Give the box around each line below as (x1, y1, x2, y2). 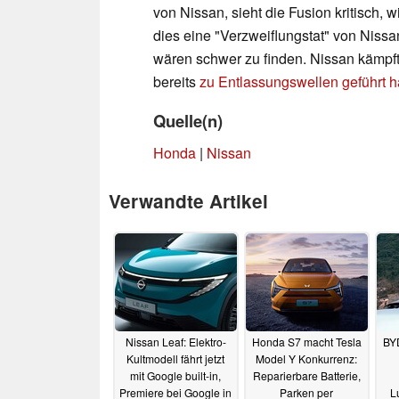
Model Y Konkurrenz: (256, 351, 357, 367)
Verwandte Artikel (109, 187, 268, 214)
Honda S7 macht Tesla (251, 334, 362, 350)
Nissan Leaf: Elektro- (125, 334, 226, 350)
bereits (153, 70, 199, 92)
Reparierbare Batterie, (252, 368, 361, 384)
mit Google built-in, (130, 368, 221, 384)
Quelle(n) (153, 108, 223, 133)
